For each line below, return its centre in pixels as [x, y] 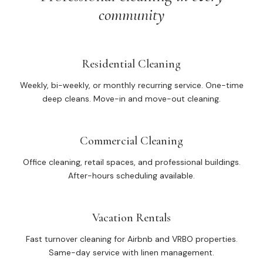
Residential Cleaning [131, 64]
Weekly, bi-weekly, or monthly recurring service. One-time [131, 85]
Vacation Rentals [131, 218]
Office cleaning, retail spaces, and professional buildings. [131, 162]
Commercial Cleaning [131, 141]
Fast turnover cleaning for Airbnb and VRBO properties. [131, 239]
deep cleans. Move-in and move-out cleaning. [131, 99]
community [131, 15]
